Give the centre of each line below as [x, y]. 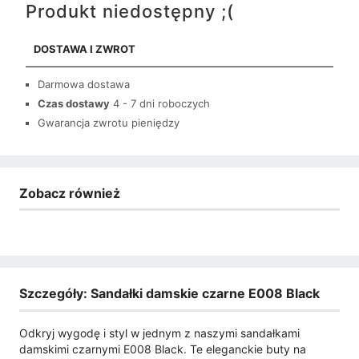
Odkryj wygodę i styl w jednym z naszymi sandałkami [159, 333]
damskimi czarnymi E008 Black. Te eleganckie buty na [163, 349]
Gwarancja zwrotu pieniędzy [109, 122]
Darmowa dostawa [84, 84]
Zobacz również [70, 193]
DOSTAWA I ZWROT [85, 48]
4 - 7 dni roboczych [161, 103]
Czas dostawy [74, 103]
